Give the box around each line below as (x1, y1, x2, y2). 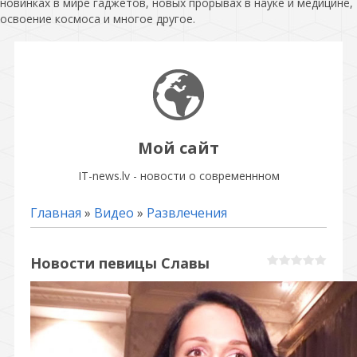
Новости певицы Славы (30, 253, 210, 273)
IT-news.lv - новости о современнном (77, 167, 280, 183)
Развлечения (147, 203, 227, 222)
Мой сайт (138, 136, 219, 159)
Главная (30, 203, 81, 222)
